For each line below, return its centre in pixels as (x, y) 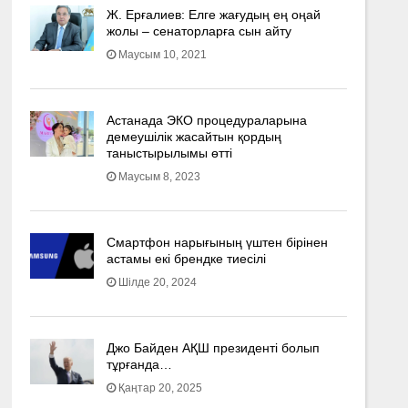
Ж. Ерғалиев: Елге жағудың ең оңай (213, 15)
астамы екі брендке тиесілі (186, 259)
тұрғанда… (139, 364)
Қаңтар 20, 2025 (160, 388)
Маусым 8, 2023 (159, 177)
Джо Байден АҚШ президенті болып (213, 348)
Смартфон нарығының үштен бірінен (217, 242)
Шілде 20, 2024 (157, 282)
